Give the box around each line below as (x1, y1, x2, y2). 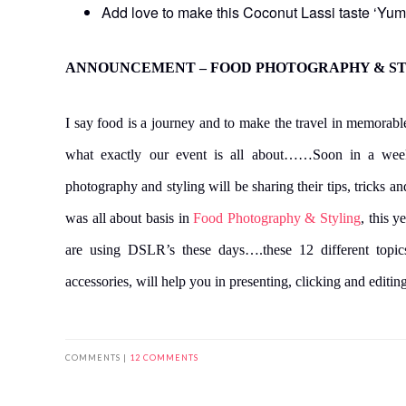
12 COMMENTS (130, 352, 198, 362)
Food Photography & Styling (193, 209, 361, 226)
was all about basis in (65, 209, 194, 226)
